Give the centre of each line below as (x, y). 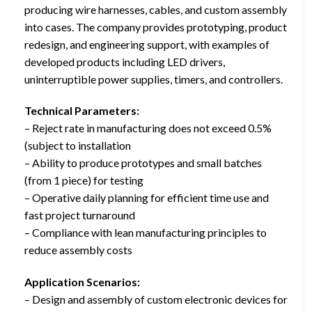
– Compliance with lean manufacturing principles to (146, 233)
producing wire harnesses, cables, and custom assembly (156, 9)
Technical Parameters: (82, 111)
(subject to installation (78, 146)
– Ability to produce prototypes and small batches (143, 163)
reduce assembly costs (78, 250)
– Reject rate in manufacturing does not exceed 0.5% (148, 128)
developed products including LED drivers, (125, 61)
